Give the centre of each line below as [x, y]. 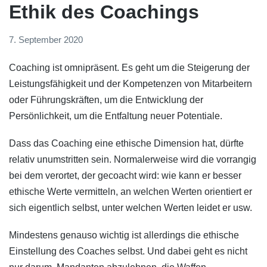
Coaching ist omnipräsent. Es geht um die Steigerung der [129, 67]
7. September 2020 [46, 39]
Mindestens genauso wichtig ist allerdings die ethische [124, 235]
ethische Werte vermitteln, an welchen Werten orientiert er [131, 191]
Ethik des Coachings [104, 12]
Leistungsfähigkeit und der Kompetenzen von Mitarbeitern [131, 83]
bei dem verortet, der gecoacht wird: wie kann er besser [125, 175]
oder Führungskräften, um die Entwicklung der [106, 100]
